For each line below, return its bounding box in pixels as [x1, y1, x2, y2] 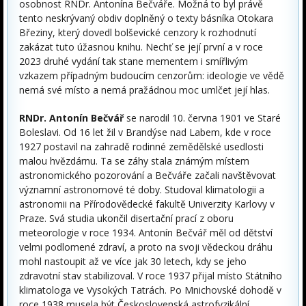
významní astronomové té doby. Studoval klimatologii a [19, 183, 264, 197]
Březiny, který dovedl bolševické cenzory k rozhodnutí [19, 26, 256, 40]
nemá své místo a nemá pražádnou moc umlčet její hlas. [19, 83, 270, 97]
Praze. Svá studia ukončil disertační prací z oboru [19, 212, 234, 225]
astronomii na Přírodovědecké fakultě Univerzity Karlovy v [19, 197, 275, 211]
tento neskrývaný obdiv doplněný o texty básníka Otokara [19, 12, 273, 25]
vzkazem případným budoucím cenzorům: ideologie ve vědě [19, 69, 284, 83]
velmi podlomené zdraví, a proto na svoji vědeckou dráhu [19, 240, 273, 254]
